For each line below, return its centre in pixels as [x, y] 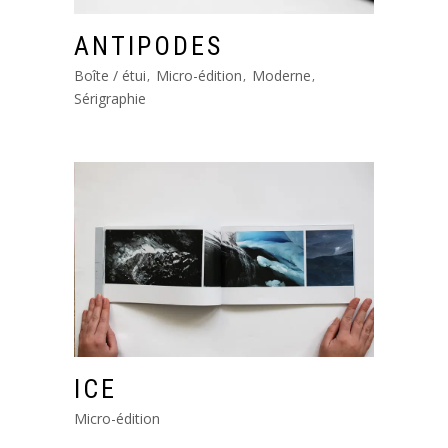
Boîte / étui [110, 75]
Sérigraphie [110, 98]
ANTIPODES [148, 46]
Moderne [281, 75]
